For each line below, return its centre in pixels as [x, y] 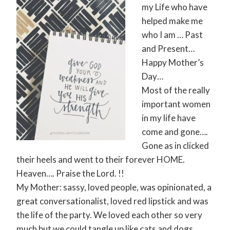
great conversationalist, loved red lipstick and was [112, 201]
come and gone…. [175, 131]
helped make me [172, 21]
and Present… [168, 48]
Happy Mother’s [173, 62]
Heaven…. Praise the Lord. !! [70, 173]
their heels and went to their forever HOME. [101, 159]
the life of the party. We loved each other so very [109, 215]
